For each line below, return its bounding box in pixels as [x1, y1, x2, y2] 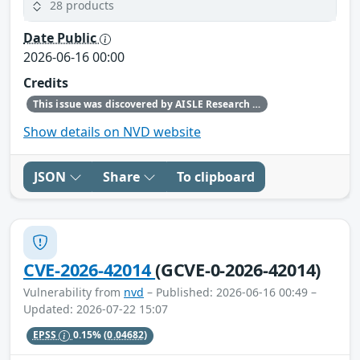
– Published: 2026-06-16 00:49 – [144, 284, 317, 300]
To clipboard [177, 167, 255, 186]
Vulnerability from [23, 284, 124, 300]
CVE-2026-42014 [23, 257, 156, 281]
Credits [23, 74, 68, 92]
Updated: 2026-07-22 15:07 [23, 301, 168, 317]
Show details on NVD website [23, 122, 201, 141]
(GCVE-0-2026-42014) [155, 257, 321, 281]
